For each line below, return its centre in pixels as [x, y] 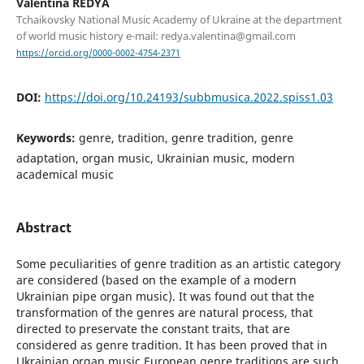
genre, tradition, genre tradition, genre [186, 138]
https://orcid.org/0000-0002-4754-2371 [98, 53]
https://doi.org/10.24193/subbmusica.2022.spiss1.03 [188, 97]
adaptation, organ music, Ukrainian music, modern [155, 158]
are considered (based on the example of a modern [156, 280]
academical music [65, 175]
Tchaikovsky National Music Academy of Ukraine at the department [179, 20]
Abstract [43, 228]
